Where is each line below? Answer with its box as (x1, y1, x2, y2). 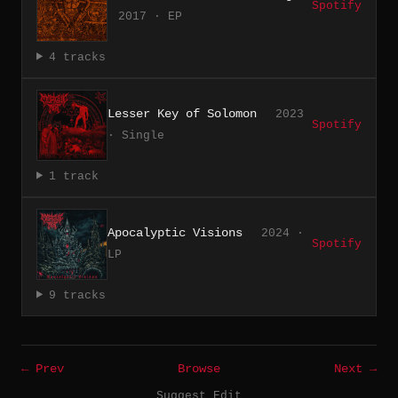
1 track (48, 169, 99, 183)
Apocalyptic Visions (107, 225, 243, 240)
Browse (178, 362, 220, 376)
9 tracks (48, 288, 106, 302)
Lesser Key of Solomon (107, 106, 257, 121)
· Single (107, 128, 164, 142)
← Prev (21, 362, 64, 376)
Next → (334, 362, 377, 376)
